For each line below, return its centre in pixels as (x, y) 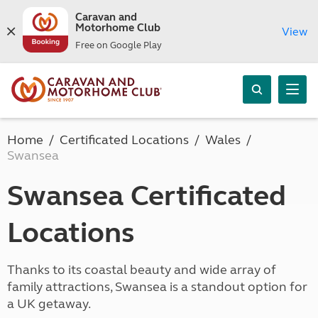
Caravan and (106, 17)
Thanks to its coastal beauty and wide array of (142, 270)
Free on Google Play (118, 45)
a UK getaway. (49, 304)
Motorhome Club (117, 28)
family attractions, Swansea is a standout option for (157, 287)
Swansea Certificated (147, 196)
